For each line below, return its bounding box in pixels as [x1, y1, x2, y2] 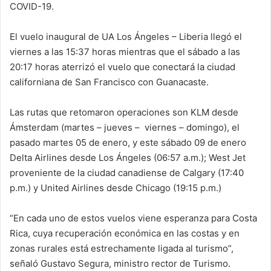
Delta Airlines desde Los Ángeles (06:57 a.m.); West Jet [10, 152, 246, 164]
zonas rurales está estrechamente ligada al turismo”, [10, 243, 233, 255]
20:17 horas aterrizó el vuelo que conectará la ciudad [10, 61, 235, 73]
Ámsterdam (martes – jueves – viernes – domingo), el [10, 122, 240, 134]
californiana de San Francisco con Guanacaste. [10, 76, 209, 88]
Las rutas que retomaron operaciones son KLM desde [10, 106, 238, 119]
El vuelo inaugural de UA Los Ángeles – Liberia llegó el [10, 31, 242, 43]
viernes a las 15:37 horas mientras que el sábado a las [10, 46, 240, 58]
